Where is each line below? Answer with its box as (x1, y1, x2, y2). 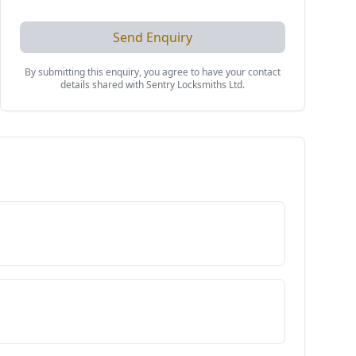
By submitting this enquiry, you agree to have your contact (25, 65, 281, 79)
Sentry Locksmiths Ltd (146, 78, 242, 91)
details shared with (60, 78, 146, 91)
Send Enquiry (113, 29, 192, 46)
